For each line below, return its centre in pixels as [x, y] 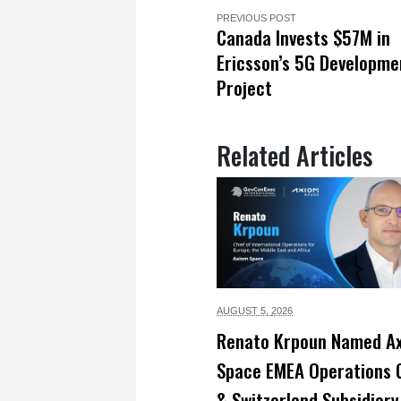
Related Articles [294, 155]
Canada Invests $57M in [303, 37]
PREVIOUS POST [256, 17]
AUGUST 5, [244, 310]
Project [244, 87]
